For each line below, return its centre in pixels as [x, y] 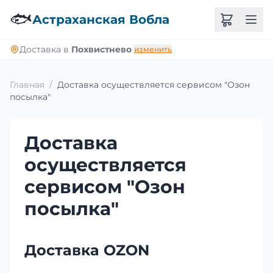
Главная [27, 85]
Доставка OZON [87, 250]
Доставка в [45, 49]
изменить [153, 49]
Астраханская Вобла [101, 19]
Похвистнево [101, 49]
